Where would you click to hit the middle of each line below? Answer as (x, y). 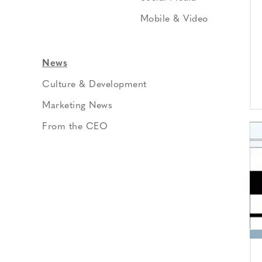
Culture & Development (94, 85)
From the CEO (75, 127)
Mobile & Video (174, 19)
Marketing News (77, 106)
